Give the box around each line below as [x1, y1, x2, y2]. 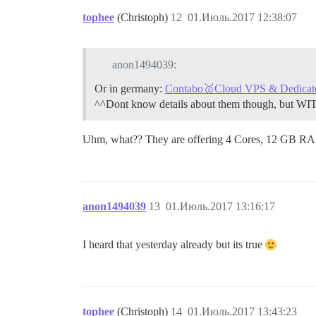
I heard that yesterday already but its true [83, 238, 265, 250]
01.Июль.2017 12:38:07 [188, 11, 297, 23]
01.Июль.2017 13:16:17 [166, 200, 275, 212]
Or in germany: [95, 82, 165, 95]
